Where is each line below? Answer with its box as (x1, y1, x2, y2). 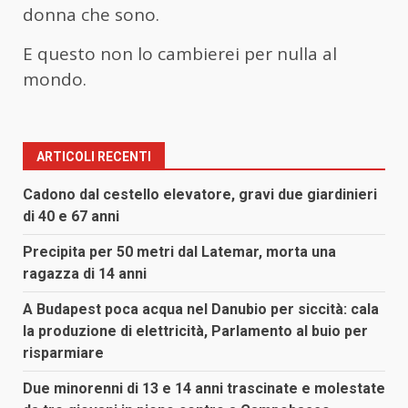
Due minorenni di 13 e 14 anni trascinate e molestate (23, 380, 385, 398)
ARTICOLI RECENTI (36, 149, 151, 165)
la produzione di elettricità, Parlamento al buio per (23, 322, 368, 341)
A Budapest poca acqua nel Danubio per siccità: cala (23, 301, 379, 319)
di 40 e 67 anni (23, 208, 119, 226)
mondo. (23, 67, 87, 92)
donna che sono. (23, 3, 159, 27)
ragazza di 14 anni (23, 265, 147, 283)
